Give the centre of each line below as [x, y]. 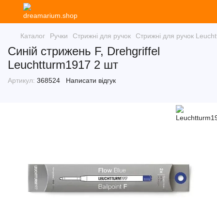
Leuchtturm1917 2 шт [63, 65]
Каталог [33, 36]
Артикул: [21, 80]
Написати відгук [91, 80]
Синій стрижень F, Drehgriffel [84, 51]
